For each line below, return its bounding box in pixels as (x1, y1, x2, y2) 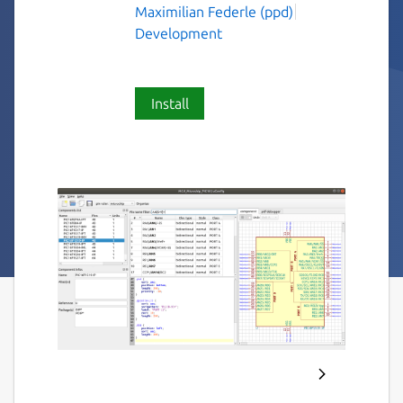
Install (150, 94, 189, 112)
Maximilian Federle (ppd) (135, 3, 293, 20)
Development (135, 24, 222, 41)
